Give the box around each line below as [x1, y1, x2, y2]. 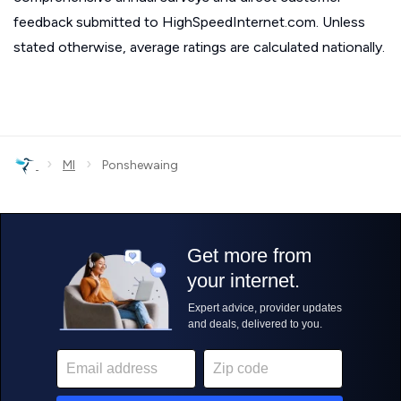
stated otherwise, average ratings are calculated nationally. [13, 38, 385, 55]
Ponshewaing [91, 158, 178, 173]
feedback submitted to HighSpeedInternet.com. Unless [13, 13, 365, 30]
